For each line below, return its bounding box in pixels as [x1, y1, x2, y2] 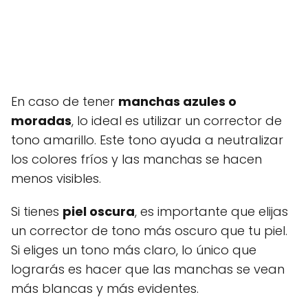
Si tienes [11, 203, 63, 220]
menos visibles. [11, 170, 101, 187]
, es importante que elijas [135, 203, 288, 220]
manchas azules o [118, 93, 236, 110]
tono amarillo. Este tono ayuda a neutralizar [11, 131, 283, 148]
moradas [11, 112, 71, 129]
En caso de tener [11, 93, 118, 110]
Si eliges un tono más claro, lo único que [11, 241, 256, 258]
